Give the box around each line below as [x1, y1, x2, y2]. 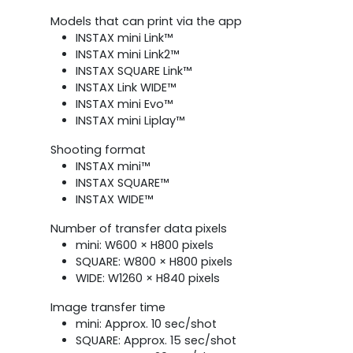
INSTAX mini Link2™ [76, 46, 179, 62]
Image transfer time [50, 299, 165, 315]
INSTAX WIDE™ [76, 191, 153, 207]
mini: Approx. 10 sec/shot [76, 315, 217, 332]
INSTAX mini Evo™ [76, 95, 173, 112]
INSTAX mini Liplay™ [76, 112, 184, 128]
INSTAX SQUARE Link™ [76, 62, 191, 79]
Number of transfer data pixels [50, 220, 227, 236]
